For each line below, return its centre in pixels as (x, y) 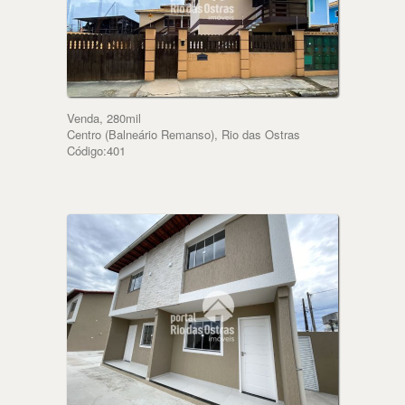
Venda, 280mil (104, 118)
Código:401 (96, 151)
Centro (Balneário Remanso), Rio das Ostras (184, 135)
